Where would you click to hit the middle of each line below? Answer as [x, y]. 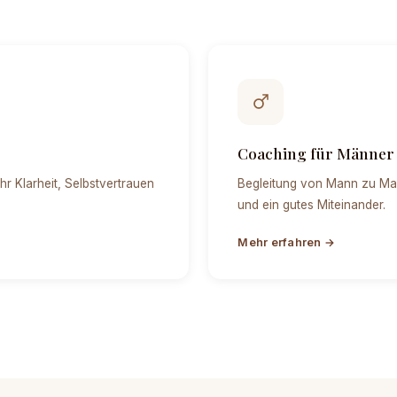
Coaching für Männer [316, 152]
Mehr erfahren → [287, 242]
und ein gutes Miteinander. [312, 204]
